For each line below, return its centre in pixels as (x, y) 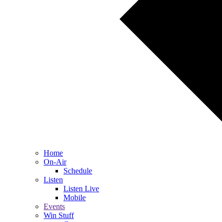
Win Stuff (59, 215)
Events (54, 206)
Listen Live (81, 189)
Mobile (75, 197)
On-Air (55, 162)
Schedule (78, 171)
